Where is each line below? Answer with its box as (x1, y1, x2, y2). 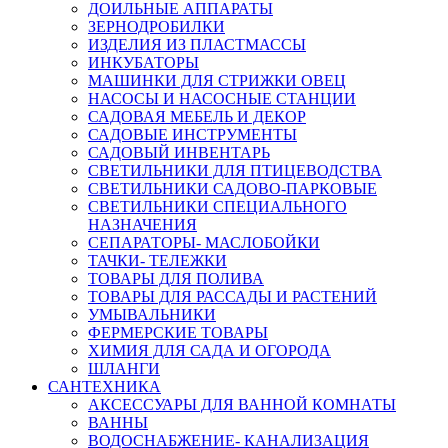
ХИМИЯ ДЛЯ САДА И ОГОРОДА (88, 342, 331, 359)
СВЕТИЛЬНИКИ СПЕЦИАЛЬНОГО (88, 198, 347, 215)
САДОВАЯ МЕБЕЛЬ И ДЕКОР (88, 108, 306, 125)
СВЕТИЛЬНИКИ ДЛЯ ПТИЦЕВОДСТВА (88, 162, 382, 179)
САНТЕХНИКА (48, 378, 161, 395)
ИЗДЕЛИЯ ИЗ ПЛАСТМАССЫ (88, 36, 306, 53)
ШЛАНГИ (88, 360, 160, 377)
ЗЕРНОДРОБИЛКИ (88, 18, 225, 35)
